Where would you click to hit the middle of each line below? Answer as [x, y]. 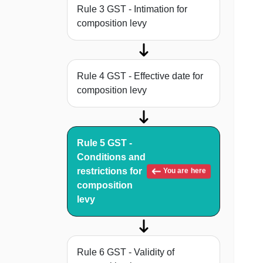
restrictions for [109, 171]
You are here [184, 171]
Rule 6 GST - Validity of [126, 252]
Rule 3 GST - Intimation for [132, 9]
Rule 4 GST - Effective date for [140, 76]
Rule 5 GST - [104, 143]
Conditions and [111, 157]
